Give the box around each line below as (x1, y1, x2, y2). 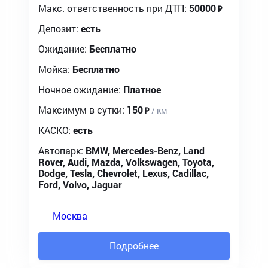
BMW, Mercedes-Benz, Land (86, 144, 205, 157)
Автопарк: (38, 144, 83, 157)
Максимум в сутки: (38, 103, 124, 116)
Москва (53, 209, 87, 222)
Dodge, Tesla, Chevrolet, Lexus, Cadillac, (38, 167, 209, 179)
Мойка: (38, 63, 70, 75)
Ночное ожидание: (38, 83, 121, 96)
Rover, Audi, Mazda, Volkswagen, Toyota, (38, 156, 214, 168)
